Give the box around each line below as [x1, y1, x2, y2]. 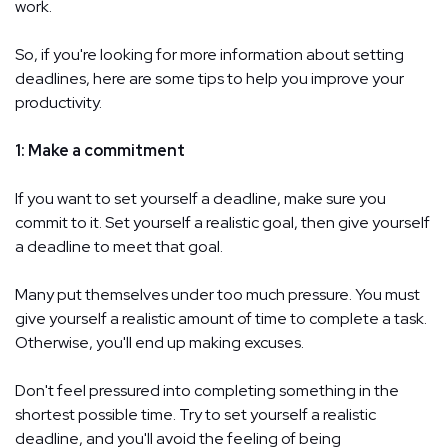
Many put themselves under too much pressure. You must [15, 283, 420, 305]
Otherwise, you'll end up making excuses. [15, 331, 304, 353]
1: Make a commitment [15, 139, 185, 161]
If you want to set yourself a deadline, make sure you [15, 187, 386, 209]
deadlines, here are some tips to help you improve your [15, 67, 404, 89]
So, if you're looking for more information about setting [15, 43, 404, 65]
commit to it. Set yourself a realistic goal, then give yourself [15, 211, 430, 233]
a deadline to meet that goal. [15, 235, 223, 257]
